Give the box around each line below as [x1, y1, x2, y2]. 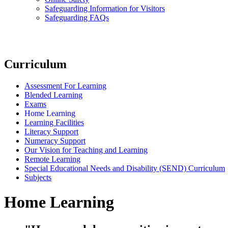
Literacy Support [24, 127, 78, 136]
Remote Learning [24, 154, 80, 163]
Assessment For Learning [24, 81, 106, 90]
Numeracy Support [24, 136, 85, 145]
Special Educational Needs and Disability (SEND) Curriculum [24, 163, 225, 173]
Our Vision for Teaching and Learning [24, 145, 148, 154]
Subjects [24, 173, 51, 182]
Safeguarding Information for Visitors [45, 4, 165, 13]
